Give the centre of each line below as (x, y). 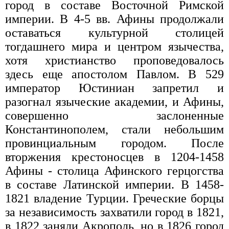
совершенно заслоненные (114, 116)
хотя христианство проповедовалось (114, 61)
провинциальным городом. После (114, 143)
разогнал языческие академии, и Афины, (114, 102)
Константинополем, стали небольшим (114, 130)
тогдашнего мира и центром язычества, (114, 47)
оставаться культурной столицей (114, 33)
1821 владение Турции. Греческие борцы (114, 199)
